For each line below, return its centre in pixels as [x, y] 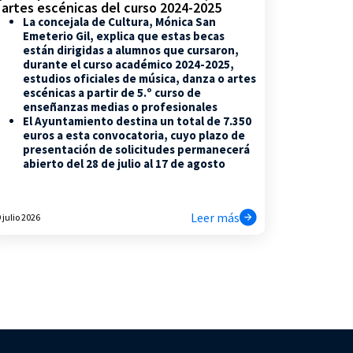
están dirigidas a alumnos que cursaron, [130, 50]
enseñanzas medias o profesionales [120, 106]
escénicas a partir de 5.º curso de [111, 92]
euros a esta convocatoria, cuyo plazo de [134, 135]
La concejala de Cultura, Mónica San [119, 21]
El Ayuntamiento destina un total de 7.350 [137, 121]
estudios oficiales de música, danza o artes [139, 78]
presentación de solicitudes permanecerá [136, 149]
